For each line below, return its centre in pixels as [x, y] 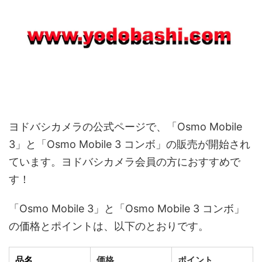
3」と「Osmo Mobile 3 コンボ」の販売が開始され [130, 144]
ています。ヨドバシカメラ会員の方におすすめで [125, 161]
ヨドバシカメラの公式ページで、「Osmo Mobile [125, 126]
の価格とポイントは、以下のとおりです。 [109, 226]
